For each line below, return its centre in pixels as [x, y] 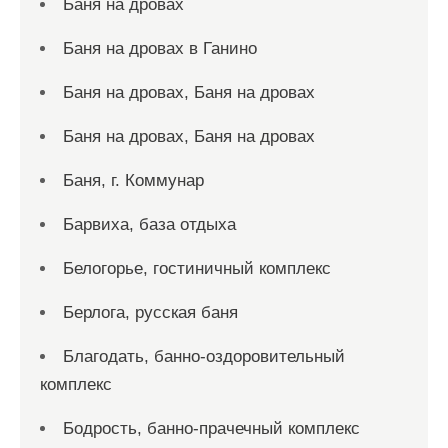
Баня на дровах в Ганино [160, 48]
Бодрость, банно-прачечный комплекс [211, 428]
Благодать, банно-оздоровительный [204, 356]
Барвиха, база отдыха [149, 224]
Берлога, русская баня [150, 312]
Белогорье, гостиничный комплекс [197, 268]
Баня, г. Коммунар [133, 180]
